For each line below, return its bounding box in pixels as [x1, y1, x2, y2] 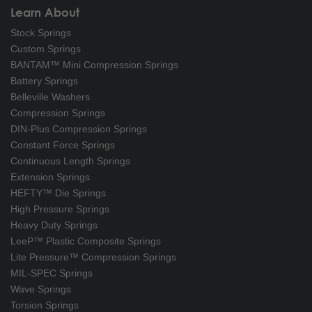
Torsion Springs [10, 299, 79, 311]
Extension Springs [10, 171, 90, 182]
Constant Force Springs [10, 139, 115, 150]
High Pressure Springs [10, 203, 109, 214]
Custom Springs [10, 42, 81, 54]
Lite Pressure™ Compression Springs [10, 251, 176, 263]
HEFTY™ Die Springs [10, 187, 106, 198]
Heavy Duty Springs [10, 219, 97, 231]
